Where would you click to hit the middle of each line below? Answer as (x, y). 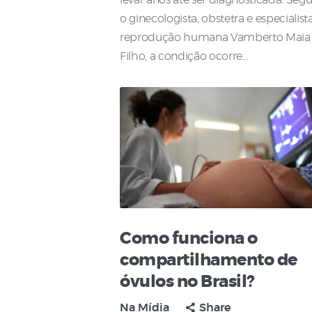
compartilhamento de (209, 261)
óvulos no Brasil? (187, 282)
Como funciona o (189, 239)
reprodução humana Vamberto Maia (215, 38)
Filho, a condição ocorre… (184, 57)
